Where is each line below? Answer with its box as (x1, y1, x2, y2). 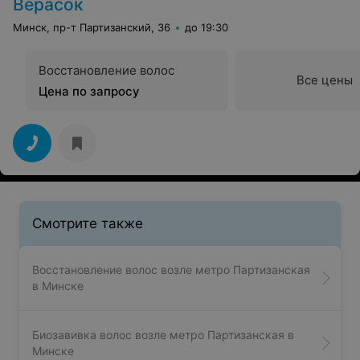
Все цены (297, 72, 353, 88)
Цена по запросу (39, 84, 140, 100)
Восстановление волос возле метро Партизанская (32, 263, 310, 277)
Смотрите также (32, 215, 143, 232)
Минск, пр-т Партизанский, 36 (13, 21, 170, 35)
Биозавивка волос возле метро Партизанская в (32, 328, 294, 342)
